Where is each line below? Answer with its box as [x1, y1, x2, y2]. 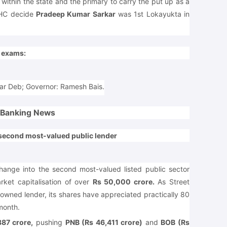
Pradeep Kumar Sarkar [35, 9, 116, 18]
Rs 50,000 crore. [92, 177, 155, 186]
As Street [154, 177, 190, 186]
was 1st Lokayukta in [115, 9, 190, 18]
